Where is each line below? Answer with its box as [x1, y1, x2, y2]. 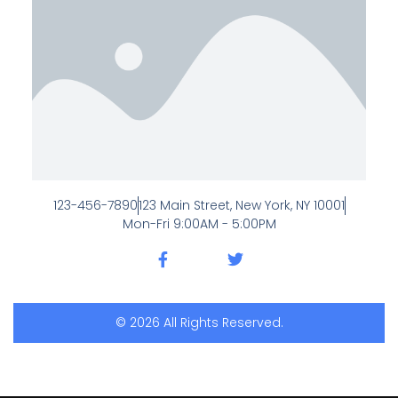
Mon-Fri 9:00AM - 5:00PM [122, 215, 276, 234]
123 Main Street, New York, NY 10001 [138, 196, 345, 215]
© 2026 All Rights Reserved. [115, 313, 283, 331]
